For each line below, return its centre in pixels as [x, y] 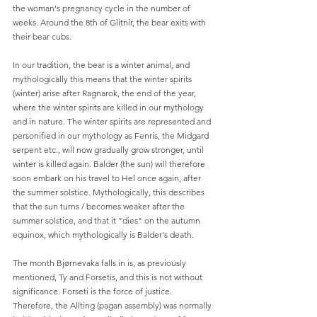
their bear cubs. [42, 36]
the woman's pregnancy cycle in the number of [103, 8]
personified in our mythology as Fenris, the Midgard [112, 135]
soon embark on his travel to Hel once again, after [108, 178]
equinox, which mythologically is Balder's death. [103, 234]
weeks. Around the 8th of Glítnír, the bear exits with [110, 22]
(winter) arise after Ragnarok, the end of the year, [105, 93]
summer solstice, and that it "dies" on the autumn [108, 220]
